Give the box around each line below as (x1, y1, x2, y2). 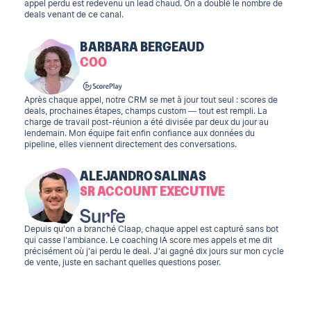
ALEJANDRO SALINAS (80, 167, 206, 183)
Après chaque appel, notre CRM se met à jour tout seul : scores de (24, 94, 278, 104)
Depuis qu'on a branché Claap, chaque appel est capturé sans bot (24, 224, 279, 234)
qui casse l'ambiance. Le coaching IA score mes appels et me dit (24, 235, 273, 245)
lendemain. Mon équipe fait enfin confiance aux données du (24, 127, 255, 137)
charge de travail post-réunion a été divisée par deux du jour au (24, 116, 269, 126)
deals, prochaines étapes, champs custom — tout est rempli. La (24, 105, 268, 115)
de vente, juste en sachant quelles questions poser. (24, 257, 221, 267)
